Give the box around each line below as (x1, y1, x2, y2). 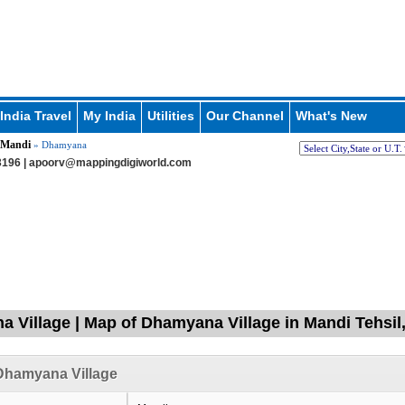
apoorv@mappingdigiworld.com (28, 156, 192, 169)
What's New (295, 108, 367, 123)
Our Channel (205, 108, 284, 123)
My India (82, 108, 136, 123)
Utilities (146, 108, 194, 123)
